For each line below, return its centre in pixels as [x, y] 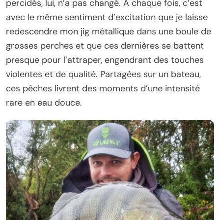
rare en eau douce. [44, 102]
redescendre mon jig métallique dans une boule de [109, 31]
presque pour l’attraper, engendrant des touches [105, 60]
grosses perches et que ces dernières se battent [105, 45]
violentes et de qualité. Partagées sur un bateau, [103, 74]
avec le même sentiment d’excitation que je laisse [107, 17]
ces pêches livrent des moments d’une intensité [103, 88]
